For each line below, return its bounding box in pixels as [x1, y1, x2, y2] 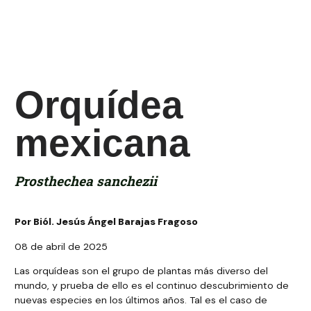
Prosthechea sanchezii [15, 172, 158, 190]
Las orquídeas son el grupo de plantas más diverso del [15, 264, 269, 278]
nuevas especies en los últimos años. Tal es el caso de [15, 294, 268, 307]
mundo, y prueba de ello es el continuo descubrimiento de [15, 279, 289, 292]
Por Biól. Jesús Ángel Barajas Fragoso [15, 215, 199, 228]
